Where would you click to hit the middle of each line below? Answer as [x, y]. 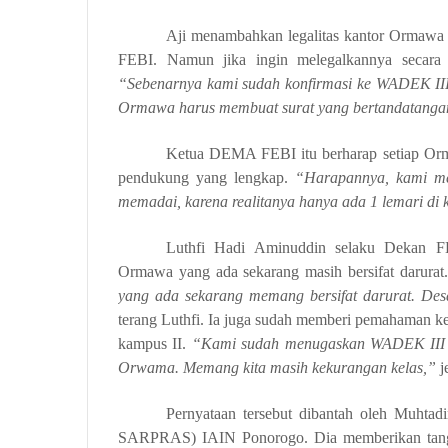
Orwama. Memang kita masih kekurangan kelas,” [279, 367]
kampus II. [155, 343]
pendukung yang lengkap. [206, 177]
